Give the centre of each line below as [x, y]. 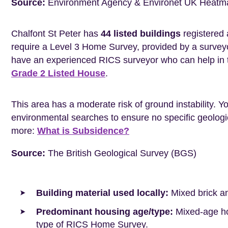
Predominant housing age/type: [105, 212]
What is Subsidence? [83, 131]
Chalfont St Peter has [56, 34]
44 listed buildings [141, 34]
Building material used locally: [102, 193]
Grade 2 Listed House [58, 74]
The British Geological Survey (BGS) [121, 153]
